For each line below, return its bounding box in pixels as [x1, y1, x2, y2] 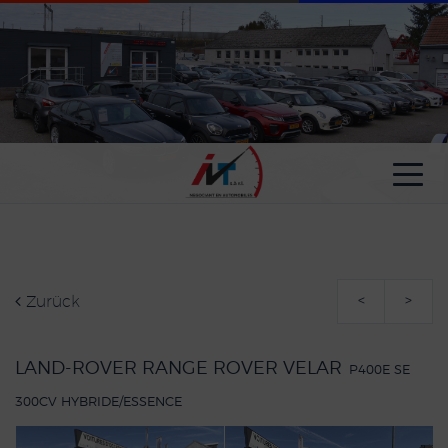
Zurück [21, 294, 80, 310]
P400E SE [349, 364, 410, 377]
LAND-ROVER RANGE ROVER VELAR [15, 360, 347, 378]
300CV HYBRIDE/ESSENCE [15, 396, 182, 409]
